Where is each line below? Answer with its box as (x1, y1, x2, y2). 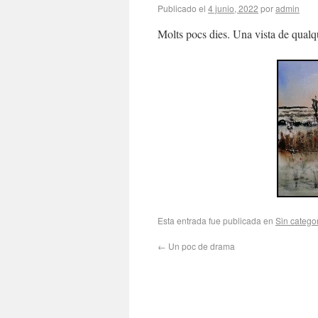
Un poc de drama (166, 240, 235, 252)
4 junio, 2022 (208, 2, 258, 14)
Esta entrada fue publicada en (158, 214, 275, 226)
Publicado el (158, 2, 206, 14)
